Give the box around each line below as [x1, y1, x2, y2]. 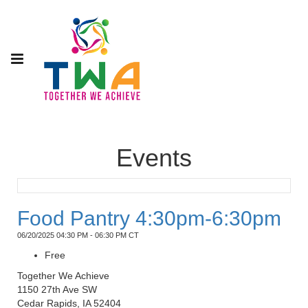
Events [116, 144, 192, 173]
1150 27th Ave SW [17, 284, 97, 296]
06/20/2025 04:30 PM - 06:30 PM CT [17, 231, 139, 240]
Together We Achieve [17, 270, 109, 282]
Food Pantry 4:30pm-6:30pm [17, 207, 281, 230]
